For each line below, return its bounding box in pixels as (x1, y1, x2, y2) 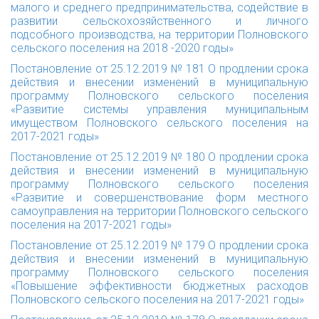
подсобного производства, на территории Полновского (11, 28, 308, 41)
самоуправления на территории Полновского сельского (11, 204, 308, 218)
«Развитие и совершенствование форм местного (11, 191, 308, 204)
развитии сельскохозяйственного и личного (11, 14, 308, 28)
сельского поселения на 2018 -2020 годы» (11, 41, 234, 55)
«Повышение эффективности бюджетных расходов (11, 279, 308, 293)
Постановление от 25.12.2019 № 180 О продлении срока (11, 150, 308, 164)
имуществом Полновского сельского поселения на (11, 116, 308, 130)
